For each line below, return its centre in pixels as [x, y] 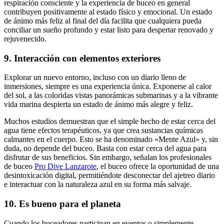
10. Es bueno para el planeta [62, 204]
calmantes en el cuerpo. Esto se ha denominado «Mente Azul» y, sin [111, 139]
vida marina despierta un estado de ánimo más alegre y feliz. [98, 104]
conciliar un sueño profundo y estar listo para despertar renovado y [109, 29]
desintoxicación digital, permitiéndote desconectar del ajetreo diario [109, 175]
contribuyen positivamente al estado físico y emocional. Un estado [108, 11]
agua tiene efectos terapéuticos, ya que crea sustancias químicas [103, 130]
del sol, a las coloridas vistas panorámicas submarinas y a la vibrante [111, 95]
